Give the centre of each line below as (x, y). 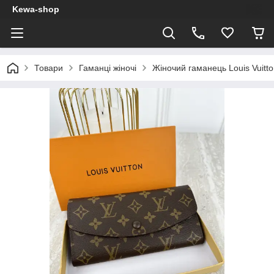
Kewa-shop (36, 9)
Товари (49, 68)
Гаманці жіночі (108, 68)
